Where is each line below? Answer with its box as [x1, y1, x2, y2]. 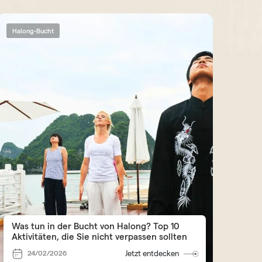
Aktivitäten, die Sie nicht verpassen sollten [11, 231, 187, 242]
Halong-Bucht [12, 27, 54, 35]
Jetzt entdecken [125, 249, 180, 258]
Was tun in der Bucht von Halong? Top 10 [11, 220, 179, 231]
